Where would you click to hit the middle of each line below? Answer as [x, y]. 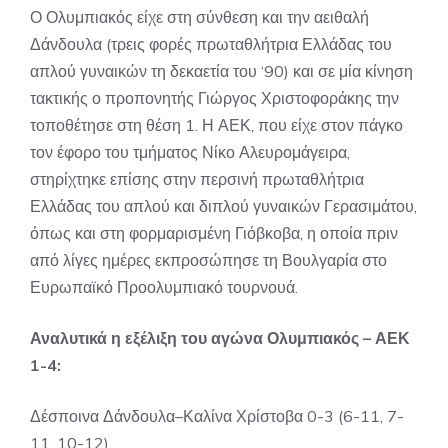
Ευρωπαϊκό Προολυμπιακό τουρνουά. [164, 287]
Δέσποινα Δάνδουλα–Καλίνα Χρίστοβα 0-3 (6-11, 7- [217, 416]
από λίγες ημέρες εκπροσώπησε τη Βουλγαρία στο [208, 260]
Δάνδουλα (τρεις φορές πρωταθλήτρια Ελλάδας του [211, 44]
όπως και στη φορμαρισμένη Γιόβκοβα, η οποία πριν [214, 233]
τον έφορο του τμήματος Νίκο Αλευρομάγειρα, [190, 152]
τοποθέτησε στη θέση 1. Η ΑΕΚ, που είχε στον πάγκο [216, 125]
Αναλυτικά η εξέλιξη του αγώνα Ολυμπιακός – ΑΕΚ [220, 338]
